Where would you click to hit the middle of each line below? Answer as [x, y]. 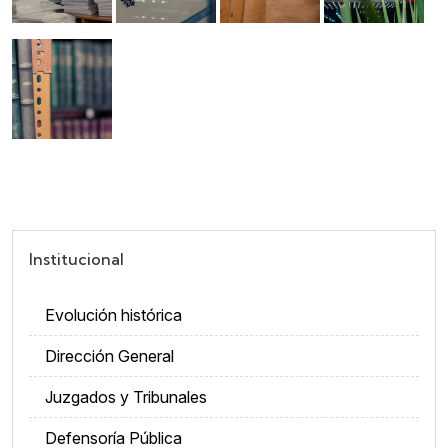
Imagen [42, 49]
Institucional [76, 259]
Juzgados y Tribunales [126, 397]
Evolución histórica [113, 315]
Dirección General [109, 356]
